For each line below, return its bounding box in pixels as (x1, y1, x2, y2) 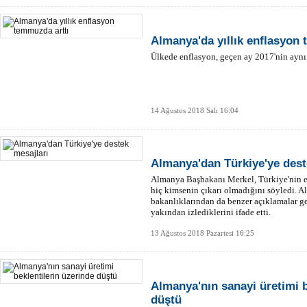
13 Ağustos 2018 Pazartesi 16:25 (151, 229, 254, 237)
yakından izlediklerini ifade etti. (151, 207, 271, 217)
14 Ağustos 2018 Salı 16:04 (151, 106, 238, 114)
